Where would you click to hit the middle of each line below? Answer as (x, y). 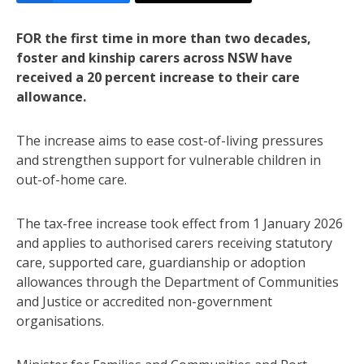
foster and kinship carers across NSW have (154, 57)
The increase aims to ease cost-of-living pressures (170, 140)
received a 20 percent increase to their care (158, 77)
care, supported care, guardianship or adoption (161, 262)
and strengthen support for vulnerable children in (169, 160)
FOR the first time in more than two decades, (164, 38)
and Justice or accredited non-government (144, 301)
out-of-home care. (71, 179)
